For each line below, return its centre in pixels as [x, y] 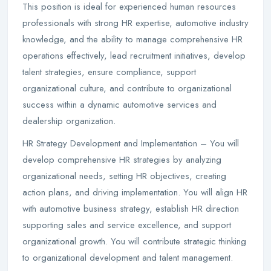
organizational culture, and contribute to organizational [127, 88]
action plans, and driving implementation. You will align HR [135, 192]
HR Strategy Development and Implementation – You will [131, 143]
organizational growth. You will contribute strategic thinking [134, 241]
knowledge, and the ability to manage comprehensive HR [132, 39]
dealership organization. [69, 121]
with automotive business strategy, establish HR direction [131, 209]
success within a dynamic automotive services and [119, 105]
